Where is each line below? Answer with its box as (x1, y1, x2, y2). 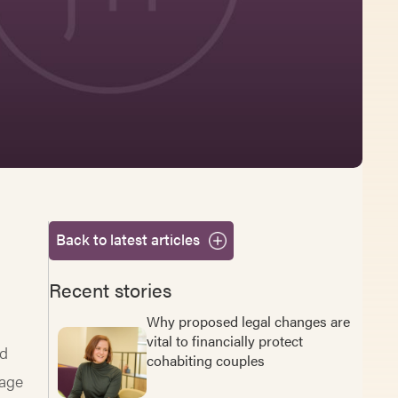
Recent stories (48, 275, 171, 303)
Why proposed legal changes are (146, 310, 350, 331)
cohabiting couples (146, 349, 265, 370)
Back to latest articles (55, 227, 200, 250)
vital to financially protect (146, 330, 303, 351)
